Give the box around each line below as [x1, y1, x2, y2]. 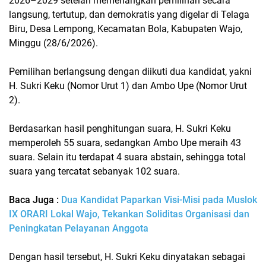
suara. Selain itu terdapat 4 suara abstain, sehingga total [9, 151, 246, 163]
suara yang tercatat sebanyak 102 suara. [9, 165, 180, 177]
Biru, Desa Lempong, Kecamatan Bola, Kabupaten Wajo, [9, 23, 242, 34]
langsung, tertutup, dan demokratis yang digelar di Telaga [9, 8, 249, 20]
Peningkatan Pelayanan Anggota [9, 222, 148, 234]
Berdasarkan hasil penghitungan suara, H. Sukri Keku [9, 122, 231, 134]
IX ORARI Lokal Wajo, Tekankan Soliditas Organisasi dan [9, 208, 249, 220]
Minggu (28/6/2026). [9, 37, 98, 49]
